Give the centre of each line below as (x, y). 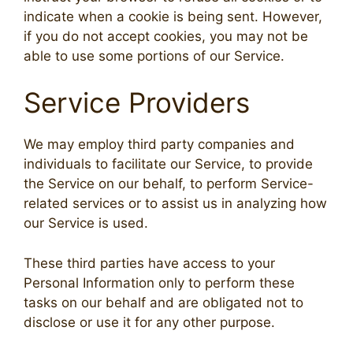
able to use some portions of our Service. (154, 56)
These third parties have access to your (149, 263)
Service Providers (137, 103)
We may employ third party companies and (159, 145)
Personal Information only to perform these (159, 282)
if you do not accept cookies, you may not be (166, 36)
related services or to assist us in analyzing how (175, 204)
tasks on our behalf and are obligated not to (163, 302)
